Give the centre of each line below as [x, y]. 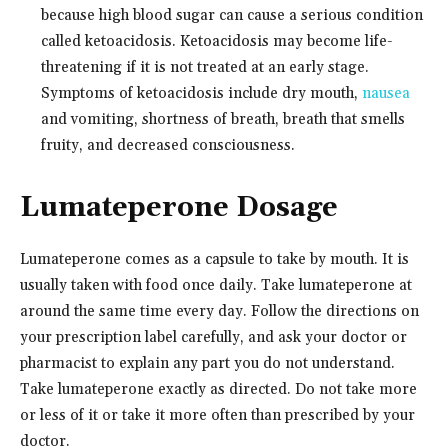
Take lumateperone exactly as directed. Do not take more [218, 389]
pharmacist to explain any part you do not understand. [207, 363]
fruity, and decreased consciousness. [168, 145]
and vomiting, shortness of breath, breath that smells [223, 119]
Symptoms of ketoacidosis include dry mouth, [201, 93]
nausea [386, 93]
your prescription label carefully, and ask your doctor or [213, 337]
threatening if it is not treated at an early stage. [205, 67]
